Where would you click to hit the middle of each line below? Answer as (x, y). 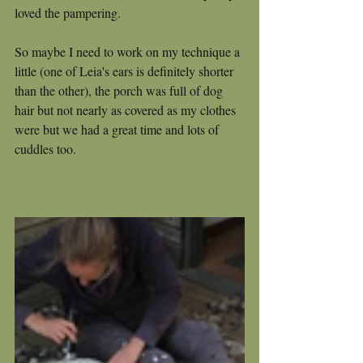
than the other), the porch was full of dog (120, 91)
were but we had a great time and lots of (118, 130)
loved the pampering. (71, 13)
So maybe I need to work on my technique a (129, 52)
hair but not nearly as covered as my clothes (127, 110)
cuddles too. (45, 149)
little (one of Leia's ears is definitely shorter (126, 71)
